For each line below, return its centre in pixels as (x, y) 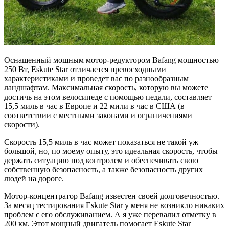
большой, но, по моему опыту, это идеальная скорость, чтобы (111, 151)
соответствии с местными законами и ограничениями (98, 115)
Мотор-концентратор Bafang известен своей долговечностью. (112, 196)
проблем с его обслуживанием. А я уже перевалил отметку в (110, 214)
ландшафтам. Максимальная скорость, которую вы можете (106, 87)
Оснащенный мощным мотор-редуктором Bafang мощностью (111, 60)
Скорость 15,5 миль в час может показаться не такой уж (101, 142)
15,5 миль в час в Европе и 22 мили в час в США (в (94, 106)
